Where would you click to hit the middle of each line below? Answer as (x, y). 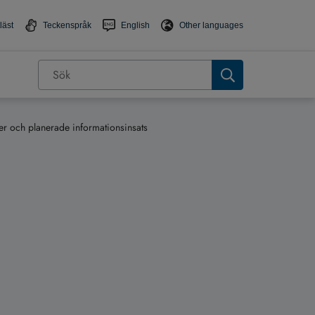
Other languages (211, 26)
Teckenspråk (67, 26)
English (135, 26)
